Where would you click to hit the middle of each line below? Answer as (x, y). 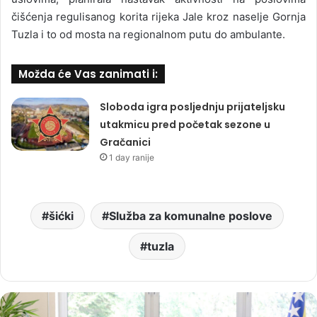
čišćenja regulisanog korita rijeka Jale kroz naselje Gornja (158, 16)
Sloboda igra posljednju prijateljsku (193, 106)
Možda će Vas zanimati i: (88, 74)
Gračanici (126, 142)
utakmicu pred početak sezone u (185, 124)
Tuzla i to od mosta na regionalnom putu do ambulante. (148, 34)
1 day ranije (132, 157)
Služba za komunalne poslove (190, 215)
